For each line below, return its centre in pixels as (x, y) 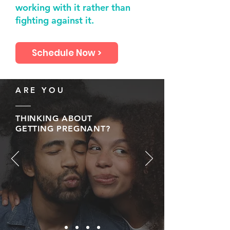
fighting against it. (56, 20)
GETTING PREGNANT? (63, 129)
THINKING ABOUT (54, 118)
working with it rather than (73, 7)
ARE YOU (41, 90)
